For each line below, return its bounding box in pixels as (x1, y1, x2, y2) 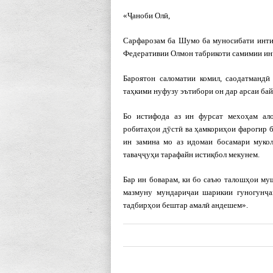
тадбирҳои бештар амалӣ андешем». (123, 200, 248, 210)
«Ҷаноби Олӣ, (123, 11, 170, 20)
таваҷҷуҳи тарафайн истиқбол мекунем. (123, 150, 260, 159)
